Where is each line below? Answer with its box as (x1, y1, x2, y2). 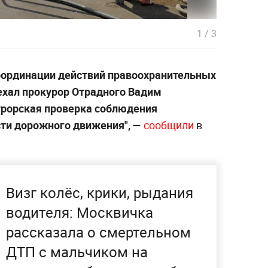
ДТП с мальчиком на (6, 242, 148, 262)
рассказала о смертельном (6, 223, 191, 242)
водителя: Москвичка (6, 203, 153, 223)
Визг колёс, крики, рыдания (6, 183, 193, 203)
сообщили (144, 118, 194, 133)
